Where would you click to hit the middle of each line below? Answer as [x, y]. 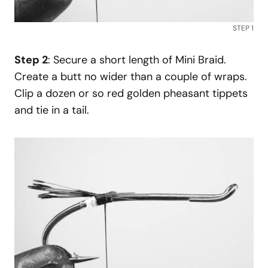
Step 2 [31, 60]
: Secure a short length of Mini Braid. [137, 60]
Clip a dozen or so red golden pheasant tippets [131, 93]
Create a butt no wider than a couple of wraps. [131, 76]
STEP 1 [243, 28]
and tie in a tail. [52, 110]
